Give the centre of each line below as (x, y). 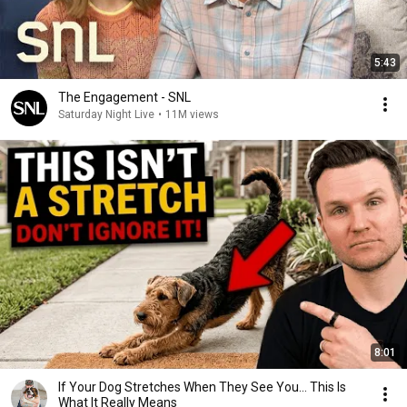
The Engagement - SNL (124, 97)
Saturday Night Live (106, 114)
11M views (192, 114)
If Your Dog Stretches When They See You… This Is (202, 387)
